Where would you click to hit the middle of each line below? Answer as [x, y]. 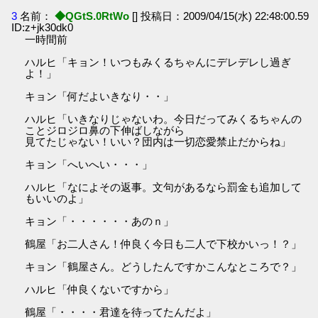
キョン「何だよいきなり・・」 [100, 96]
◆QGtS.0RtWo [92, 16]
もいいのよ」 [57, 198]
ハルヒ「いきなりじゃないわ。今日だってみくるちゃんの [164, 119]
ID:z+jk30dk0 [43, 27]
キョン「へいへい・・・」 [89, 164]
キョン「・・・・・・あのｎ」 [100, 221]
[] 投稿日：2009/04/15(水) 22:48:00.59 [221, 16]
